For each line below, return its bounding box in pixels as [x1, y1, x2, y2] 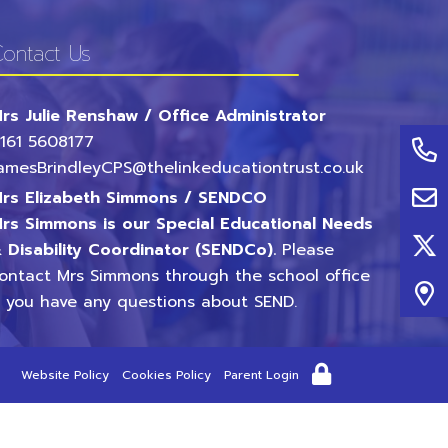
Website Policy [21, 366, 109, 384]
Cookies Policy [122, 366, 211, 384]
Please [282, 238, 335, 262]
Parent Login [224, 366, 299, 384]
